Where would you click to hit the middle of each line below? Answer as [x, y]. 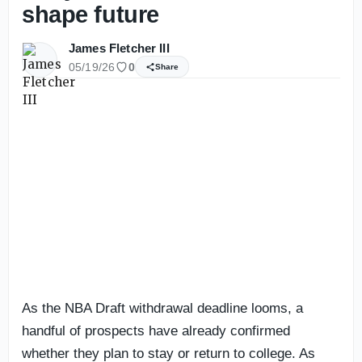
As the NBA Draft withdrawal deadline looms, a [162, 308]
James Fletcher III [119, 48]
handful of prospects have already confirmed [156, 330]
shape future [90, 15]
